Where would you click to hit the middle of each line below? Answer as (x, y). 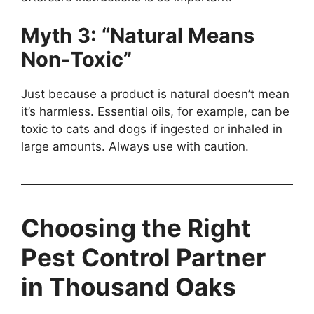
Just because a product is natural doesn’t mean (155, 94)
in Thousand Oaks (129, 287)
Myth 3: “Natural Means (138, 35)
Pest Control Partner (143, 257)
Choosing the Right (136, 228)
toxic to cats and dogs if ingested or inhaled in (152, 129)
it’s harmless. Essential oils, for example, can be (155, 111)
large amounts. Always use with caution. (135, 146)
